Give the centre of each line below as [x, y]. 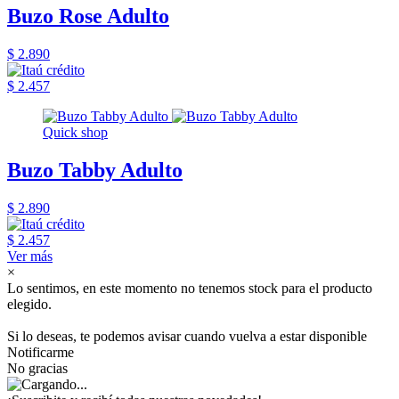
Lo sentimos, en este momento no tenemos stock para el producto [190, 288]
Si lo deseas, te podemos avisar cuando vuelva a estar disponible [187, 336]
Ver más [30, 256]
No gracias [37, 368]
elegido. [29, 304]
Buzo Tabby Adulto [95, 171]
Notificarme [41, 352]
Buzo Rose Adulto [88, 16]
